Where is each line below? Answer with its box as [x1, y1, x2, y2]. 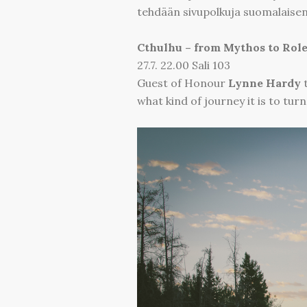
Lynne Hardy [228, 75, 301, 90]
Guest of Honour [136, 75, 228, 90]
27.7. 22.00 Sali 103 [136, 58, 230, 72]
